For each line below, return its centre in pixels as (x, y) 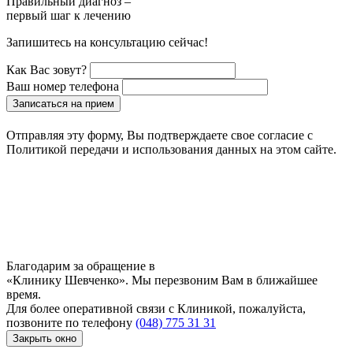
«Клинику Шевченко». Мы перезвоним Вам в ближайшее (162, 280)
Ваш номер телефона (63, 86)
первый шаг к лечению (69, 15)
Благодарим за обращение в (81, 266)
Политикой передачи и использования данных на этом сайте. (171, 149)
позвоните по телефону (71, 322)
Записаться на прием (63, 103)
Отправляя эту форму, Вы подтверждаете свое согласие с (160, 135)
